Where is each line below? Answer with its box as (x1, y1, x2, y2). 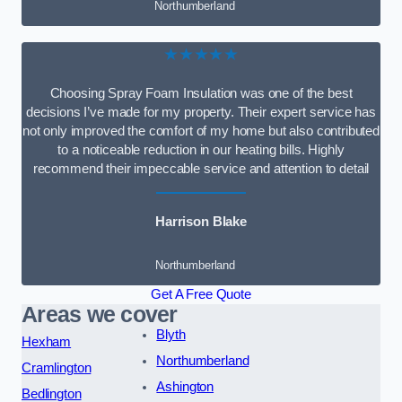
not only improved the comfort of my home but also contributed (22, 123, 380, 138)
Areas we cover (22, 301, 178, 327)
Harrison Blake (155, 214, 247, 230)
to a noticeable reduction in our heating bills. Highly (57, 142, 345, 157)
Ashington (156, 379, 214, 394)
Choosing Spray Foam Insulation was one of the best (49, 85, 353, 100)
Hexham (22, 334, 72, 349)
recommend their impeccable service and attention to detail (32, 161, 370, 176)
